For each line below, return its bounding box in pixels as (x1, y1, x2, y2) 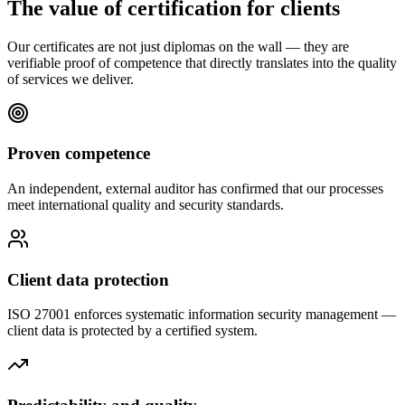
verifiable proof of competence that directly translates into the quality (7, 54, 397, 71)
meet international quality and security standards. (7, 197, 284, 213)
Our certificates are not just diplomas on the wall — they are (7, 38, 349, 54)
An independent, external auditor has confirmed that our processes (7, 181, 383, 197)
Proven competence (7, 144, 150, 164)
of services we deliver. (7, 71, 134, 87)
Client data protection (7, 269, 169, 289)
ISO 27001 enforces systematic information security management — (7, 306, 396, 323)
